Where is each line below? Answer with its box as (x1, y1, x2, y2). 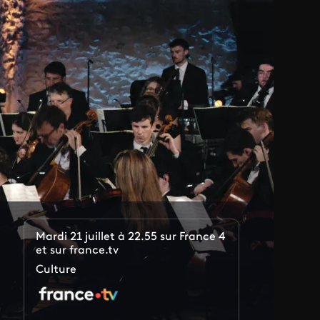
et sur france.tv (36, 244, 119, 256)
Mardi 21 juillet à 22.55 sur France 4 (36, 231, 226, 243)
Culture (36, 264, 77, 276)
